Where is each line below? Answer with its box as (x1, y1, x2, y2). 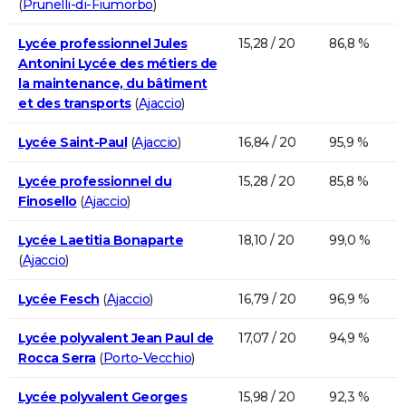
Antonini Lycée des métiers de (18, 54, 217, 72)
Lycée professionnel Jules (18, 34, 188, 52)
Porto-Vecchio (102, 349, 191, 366)
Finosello (18, 192, 77, 209)
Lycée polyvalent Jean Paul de (18, 329, 214, 346)
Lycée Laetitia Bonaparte (18, 231, 183, 248)
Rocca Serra (18, 349, 96, 366)
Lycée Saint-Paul (18, 133, 127, 150)
